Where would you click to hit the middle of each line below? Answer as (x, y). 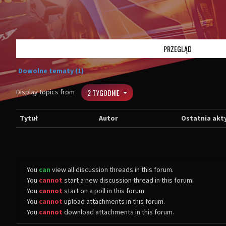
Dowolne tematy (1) (51, 71)
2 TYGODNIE (104, 93)
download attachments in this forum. (118, 212)
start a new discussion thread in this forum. (128, 180)
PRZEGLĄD (178, 49)
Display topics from (46, 92)
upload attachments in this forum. (114, 201)
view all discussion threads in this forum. (112, 169)
